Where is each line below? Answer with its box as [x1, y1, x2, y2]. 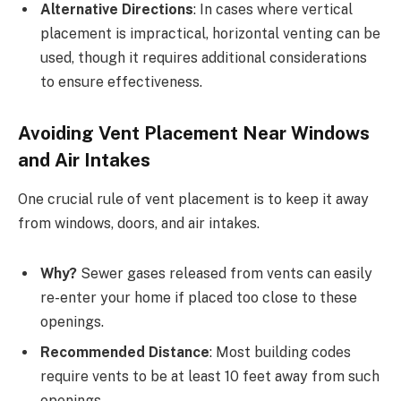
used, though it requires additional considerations [40, 49, 367, 67]
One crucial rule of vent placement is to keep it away [18, 191, 369, 209]
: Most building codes [209, 344, 351, 362]
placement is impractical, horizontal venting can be [40, 25, 380, 43]
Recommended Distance [40, 344, 209, 362]
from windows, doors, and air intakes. [18, 215, 260, 233]
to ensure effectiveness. [40, 73, 202, 91]
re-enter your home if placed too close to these [40, 289, 357, 307]
